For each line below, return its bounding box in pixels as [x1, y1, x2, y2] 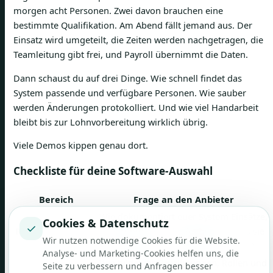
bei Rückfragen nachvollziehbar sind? [99, 239, 254, 252]
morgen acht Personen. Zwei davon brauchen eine [13, 4, 223, 17]
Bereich [38, 193, 74, 206]
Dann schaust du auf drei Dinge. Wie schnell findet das [13, 71, 242, 84]
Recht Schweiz [15, 225, 79, 238]
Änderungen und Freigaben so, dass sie [99, 225, 264, 238]
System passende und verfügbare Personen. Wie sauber [13, 86, 246, 99]
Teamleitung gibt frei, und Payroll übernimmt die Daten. [13, 48, 248, 61]
